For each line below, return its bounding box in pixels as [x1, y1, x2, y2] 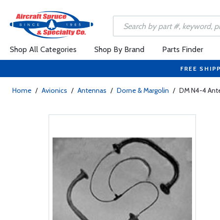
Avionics [42, 86, 67, 95]
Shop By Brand [94, 45, 144, 54]
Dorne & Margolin [117, 86, 169, 95]
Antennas [78, 86, 107, 95]
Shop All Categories [10, 45, 77, 54]
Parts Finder [162, 45, 203, 54]
